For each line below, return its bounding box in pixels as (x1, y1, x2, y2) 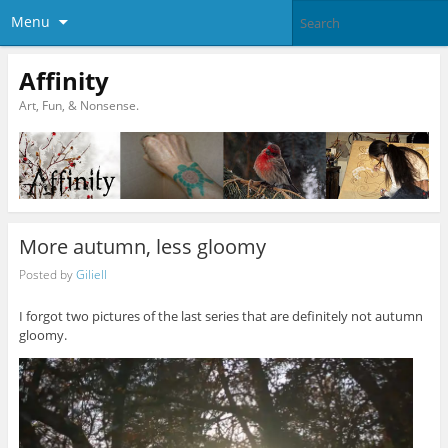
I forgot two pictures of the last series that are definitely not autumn (18, 307, 423, 326)
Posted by (18, 266, 76, 284)
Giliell (75, 266, 107, 284)
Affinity (18, 63, 109, 97)
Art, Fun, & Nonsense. (18, 96, 139, 114)
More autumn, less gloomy (18, 232, 266, 260)
